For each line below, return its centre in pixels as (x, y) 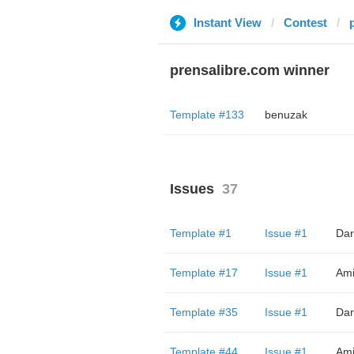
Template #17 (203, 273)
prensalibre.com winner (249, 70)
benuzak (286, 115)
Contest (305, 23)
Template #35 (203, 312)
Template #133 (207, 115)
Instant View (227, 23)
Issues (192, 189)
